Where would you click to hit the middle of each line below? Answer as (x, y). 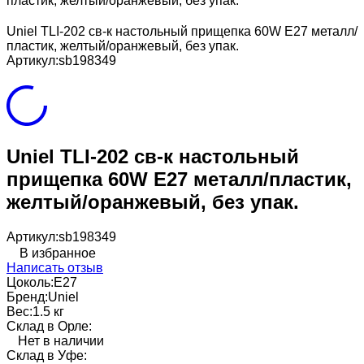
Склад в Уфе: (47, 355)
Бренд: (27, 297)
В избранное (58, 253)
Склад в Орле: (49, 326)
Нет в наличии (61, 340)
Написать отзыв (55, 267)
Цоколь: (30, 282)
